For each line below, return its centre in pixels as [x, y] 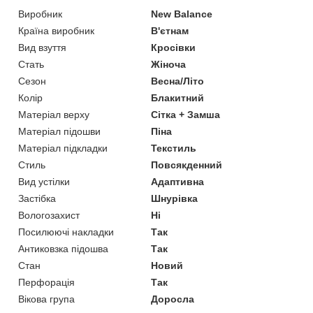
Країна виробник [56, 31]
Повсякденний [187, 165]
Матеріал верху [54, 115]
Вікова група [46, 299]
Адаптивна [178, 182]
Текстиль [174, 148]
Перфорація [46, 283]
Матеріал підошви [59, 132]
